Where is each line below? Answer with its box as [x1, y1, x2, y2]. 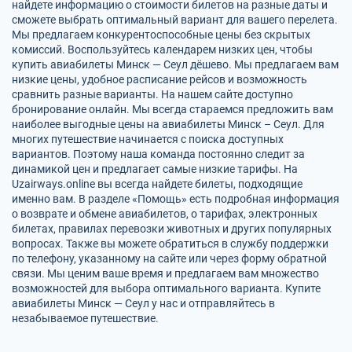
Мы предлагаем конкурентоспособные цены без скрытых [12, 28, 310, 41]
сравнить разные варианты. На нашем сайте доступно [12, 88, 293, 101]
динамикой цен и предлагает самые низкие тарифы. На [12, 163, 298, 175]
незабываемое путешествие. [12, 312, 159, 324]
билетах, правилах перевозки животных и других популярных [12, 222, 332, 235]
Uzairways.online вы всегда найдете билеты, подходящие [12, 178, 302, 190]
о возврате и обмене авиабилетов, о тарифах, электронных [12, 207, 317, 220]
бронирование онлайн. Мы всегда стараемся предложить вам [12, 103, 333, 115]
